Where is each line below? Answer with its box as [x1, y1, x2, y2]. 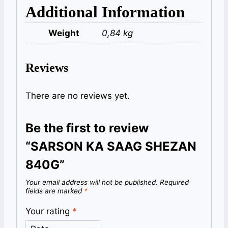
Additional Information [25, 3, 185, 21]
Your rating [25, 206, 72, 216]
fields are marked [25, 186, 84, 195]
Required [160, 178, 189, 186]
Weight [48, 28, 79, 39]
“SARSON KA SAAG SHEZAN [25, 138, 196, 154]
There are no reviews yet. [25, 90, 130, 101]
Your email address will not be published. [25, 178, 158, 186]
